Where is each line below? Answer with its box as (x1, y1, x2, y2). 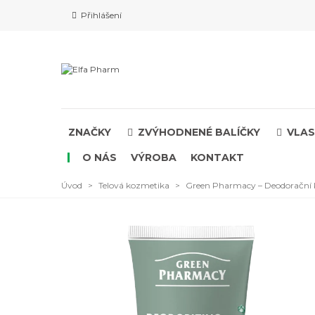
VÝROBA (131, 151, 176, 164)
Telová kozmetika (98, 180, 169, 191)
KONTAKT (191, 151, 244, 164)
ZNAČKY (68, 126, 111, 139)
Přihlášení (81, 10, 122, 20)
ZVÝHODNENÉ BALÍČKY (138, 126, 260, 139)
